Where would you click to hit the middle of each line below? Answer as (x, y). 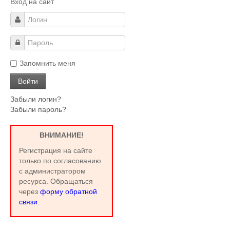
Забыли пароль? (38, 109)
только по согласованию (60, 160)
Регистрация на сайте (56, 150)
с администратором (52, 171)
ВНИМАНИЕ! (62, 135)
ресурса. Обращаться (56, 181)
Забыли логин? (36, 99)
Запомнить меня (47, 63)
